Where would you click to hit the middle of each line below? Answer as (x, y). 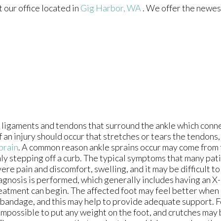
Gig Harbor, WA (111, 8)
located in (60, 8)
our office (22, 8)
